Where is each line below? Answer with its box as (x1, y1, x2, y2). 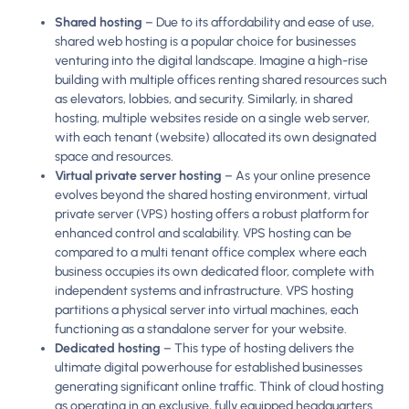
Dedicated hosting (55, 341, 163, 357)
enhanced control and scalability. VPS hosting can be (55, 225, 351, 242)
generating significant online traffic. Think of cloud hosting (55, 379, 383, 395)
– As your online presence (225, 168, 371, 184)
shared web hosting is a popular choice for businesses (55, 34, 356, 50)
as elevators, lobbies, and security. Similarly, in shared (55, 91, 352, 108)
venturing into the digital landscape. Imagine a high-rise (55, 53, 368, 69)
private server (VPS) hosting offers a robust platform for (55, 206, 369, 223)
